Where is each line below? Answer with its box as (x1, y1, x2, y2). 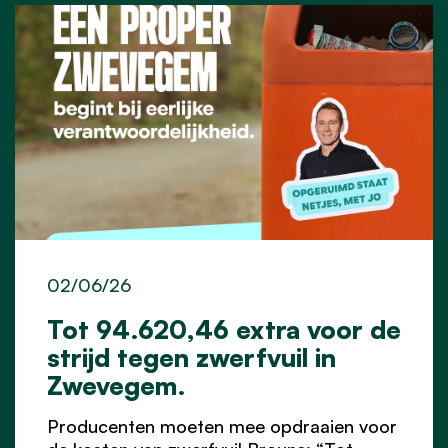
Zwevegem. (47, 368, 186, 401)
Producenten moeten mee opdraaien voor (47, 414, 397, 437)
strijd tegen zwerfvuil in (47, 340, 336, 373)
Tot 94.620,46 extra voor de (47, 312, 401, 345)
